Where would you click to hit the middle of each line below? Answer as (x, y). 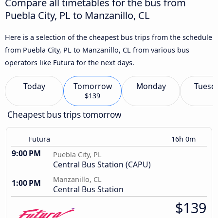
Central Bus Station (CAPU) (102, 165)
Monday (151, 86)
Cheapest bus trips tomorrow (64, 115)
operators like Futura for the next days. (70, 62)
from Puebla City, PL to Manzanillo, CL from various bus (97, 50)
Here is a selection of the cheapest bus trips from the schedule (109, 37)
